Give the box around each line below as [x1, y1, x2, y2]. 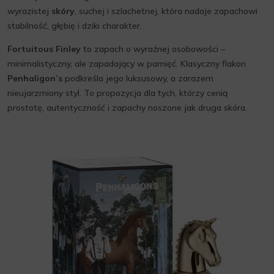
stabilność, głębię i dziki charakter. [7, 20, 142, 31]
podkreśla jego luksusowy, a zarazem [62, 73, 213, 84]
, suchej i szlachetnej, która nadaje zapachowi [75, 6, 257, 17]
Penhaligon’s [7, 73, 62, 84]
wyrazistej [7, 6, 51, 17]
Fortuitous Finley [7, 43, 81, 54]
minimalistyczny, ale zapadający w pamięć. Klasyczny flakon [7, 58, 246, 69]
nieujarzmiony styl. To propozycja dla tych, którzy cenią [7, 87, 228, 98]
